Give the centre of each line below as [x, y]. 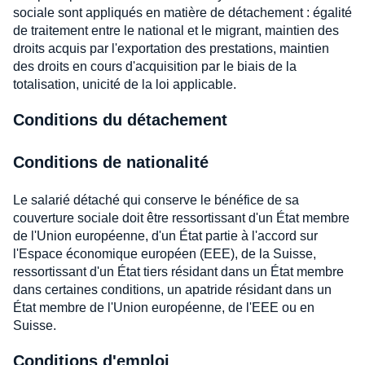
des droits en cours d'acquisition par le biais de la [155, 66]
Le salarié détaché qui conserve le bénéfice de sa [156, 200]
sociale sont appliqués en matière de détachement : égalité [182, 12]
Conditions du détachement [120, 119]
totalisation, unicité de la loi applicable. [125, 84]
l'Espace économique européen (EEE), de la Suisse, [165, 253]
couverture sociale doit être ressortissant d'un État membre [181, 218]
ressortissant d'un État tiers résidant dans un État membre [178, 271]
